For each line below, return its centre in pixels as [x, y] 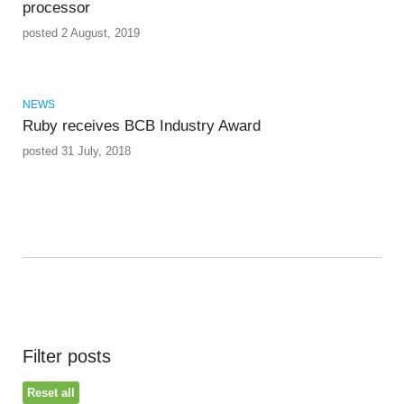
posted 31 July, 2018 [77, 151]
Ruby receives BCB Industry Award [142, 126]
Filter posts [67, 357]
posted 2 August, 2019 [81, 33]
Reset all [51, 393]
